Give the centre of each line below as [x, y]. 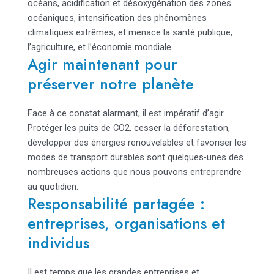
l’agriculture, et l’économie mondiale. [100, 47]
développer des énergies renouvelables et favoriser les [137, 143]
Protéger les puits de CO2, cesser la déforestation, [128, 128]
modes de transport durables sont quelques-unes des [135, 157]
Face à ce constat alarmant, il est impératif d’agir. [126, 113]
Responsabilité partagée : [116, 204]
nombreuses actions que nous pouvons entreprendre [134, 172]
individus [58, 243]
